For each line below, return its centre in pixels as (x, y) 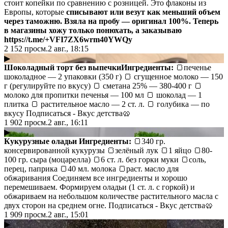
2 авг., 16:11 (68, 122)
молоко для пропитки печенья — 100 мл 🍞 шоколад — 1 (103, 95)
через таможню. (33, 21)
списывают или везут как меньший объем (143, 12)
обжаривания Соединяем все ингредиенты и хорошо (96, 178)
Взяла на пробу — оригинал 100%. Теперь (141, 21)
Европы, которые (35, 12)
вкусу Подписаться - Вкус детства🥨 (67, 113)
